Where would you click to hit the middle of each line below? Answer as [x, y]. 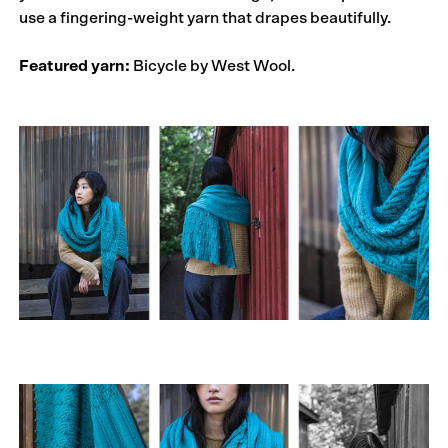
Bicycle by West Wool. [213, 66]
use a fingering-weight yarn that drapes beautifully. [205, 18]
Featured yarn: [75, 66]
